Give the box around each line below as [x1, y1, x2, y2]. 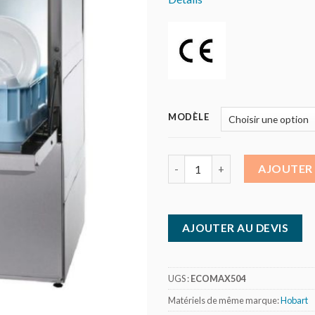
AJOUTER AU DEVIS [181, 221, 289, 235]
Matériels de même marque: [168, 294, 281, 306]
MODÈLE [168, 111, 210, 123]
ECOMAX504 [191, 272, 245, 284]
